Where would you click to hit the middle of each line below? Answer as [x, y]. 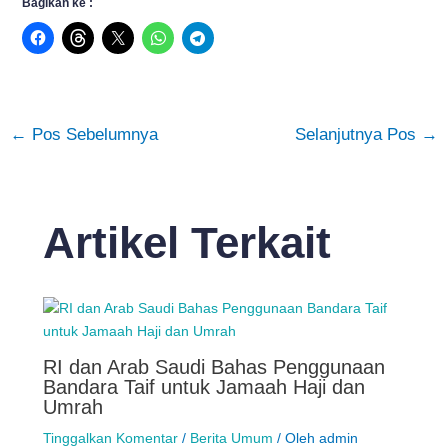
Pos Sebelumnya [92, 134]
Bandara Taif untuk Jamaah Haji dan [203, 386]
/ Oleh [295, 437]
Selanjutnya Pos [358, 134]
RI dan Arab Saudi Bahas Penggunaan [213, 366]
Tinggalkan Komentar [110, 437]
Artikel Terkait [186, 242]
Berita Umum [231, 437]
